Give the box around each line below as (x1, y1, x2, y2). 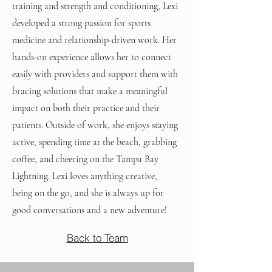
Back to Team (66, 231, 128, 244)
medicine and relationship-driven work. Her (12, 34, 177, 46)
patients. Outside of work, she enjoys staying (12, 119, 178, 131)
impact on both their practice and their (12, 102, 160, 114)
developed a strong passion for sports (12, 17, 151, 29)
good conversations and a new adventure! (12, 204, 167, 216)
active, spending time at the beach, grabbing (12, 136, 177, 148)
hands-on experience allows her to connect (12, 51, 171, 63)
